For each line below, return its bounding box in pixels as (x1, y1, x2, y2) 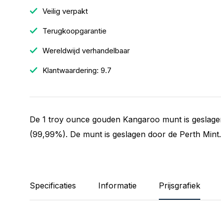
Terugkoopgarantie (40, 26, 107, 36)
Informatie (98, 181, 137, 190)
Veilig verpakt (40, 6, 88, 16)
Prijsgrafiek (159, 181, 200, 190)
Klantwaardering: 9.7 (40, 66, 111, 75)
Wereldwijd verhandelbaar (40, 46, 130, 55)
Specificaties (30, 181, 76, 190)
